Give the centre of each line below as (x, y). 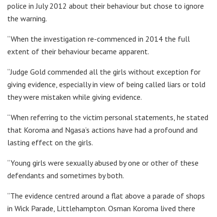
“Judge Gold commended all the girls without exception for (104, 71)
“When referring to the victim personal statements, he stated (108, 117)
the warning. (27, 18)
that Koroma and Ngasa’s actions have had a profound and (102, 130)
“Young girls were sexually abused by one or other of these (103, 163)
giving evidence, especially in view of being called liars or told (106, 84)
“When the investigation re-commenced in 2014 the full (99, 39)
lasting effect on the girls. (50, 142)
